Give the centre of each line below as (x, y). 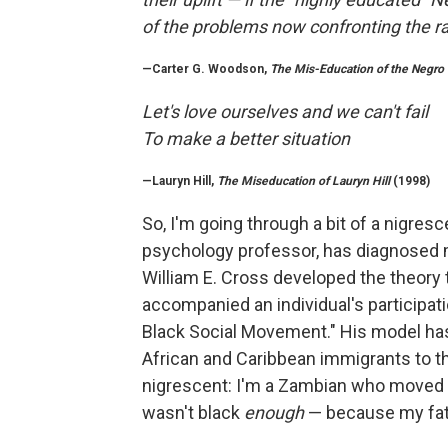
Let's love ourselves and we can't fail (285, 111)
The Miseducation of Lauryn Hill (305, 180)
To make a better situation (246, 138)
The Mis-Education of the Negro (357, 68)
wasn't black (193, 412)
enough (276, 412)
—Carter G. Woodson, (206, 68)
